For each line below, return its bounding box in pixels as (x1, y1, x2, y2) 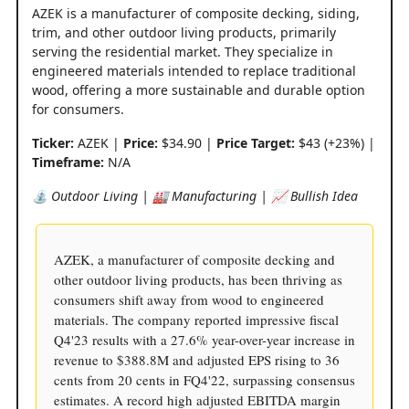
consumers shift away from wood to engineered (54, 289, 324, 309)
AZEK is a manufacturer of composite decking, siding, (32, 4, 360, 22)
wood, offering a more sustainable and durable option (32, 80, 365, 99)
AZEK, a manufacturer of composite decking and (54, 249, 335, 268)
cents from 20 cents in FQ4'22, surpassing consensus (54, 370, 355, 389)
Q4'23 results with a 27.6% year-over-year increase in (54, 330, 355, 349)
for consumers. (32, 100, 124, 118)
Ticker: (32, 133, 74, 152)
